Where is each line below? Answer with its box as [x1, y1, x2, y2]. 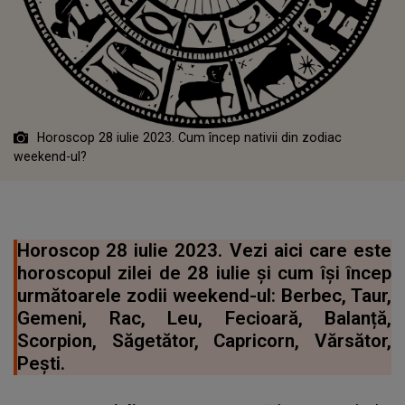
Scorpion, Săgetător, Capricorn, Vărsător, [17, 330, 391, 353]
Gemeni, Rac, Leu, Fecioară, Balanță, [17, 307, 391, 330]
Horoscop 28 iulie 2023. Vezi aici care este [17, 240, 391, 262]
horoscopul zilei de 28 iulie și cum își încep [17, 262, 391, 285]
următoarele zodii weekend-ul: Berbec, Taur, [17, 285, 391, 307]
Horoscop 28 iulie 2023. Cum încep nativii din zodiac [37, 130, 342, 146]
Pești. [17, 353, 65, 375]
